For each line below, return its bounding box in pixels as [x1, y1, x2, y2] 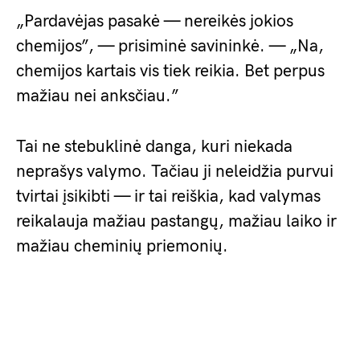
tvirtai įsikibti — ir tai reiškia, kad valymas [16, 186, 321, 207]
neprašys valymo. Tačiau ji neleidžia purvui [16, 162, 333, 182]
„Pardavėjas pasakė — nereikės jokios [16, 11, 293, 31]
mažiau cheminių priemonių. [16, 236, 228, 256]
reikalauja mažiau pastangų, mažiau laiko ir [16, 211, 337, 231]
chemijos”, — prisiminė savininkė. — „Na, [16, 36, 324, 56]
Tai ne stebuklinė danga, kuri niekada [16, 137, 292, 157]
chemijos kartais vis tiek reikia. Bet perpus [16, 61, 325, 81]
